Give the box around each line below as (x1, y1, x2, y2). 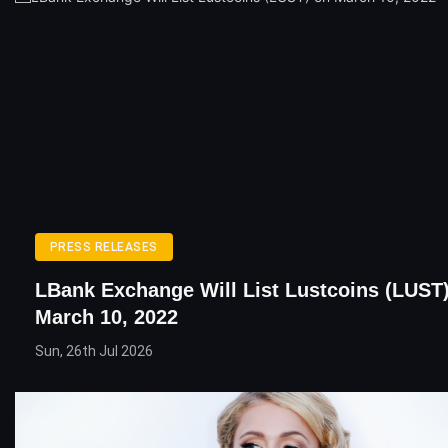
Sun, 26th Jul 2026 (35, 343, 153, 360)
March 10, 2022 (35, 306, 178, 329)
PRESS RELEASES (50, 240, 158, 255)
